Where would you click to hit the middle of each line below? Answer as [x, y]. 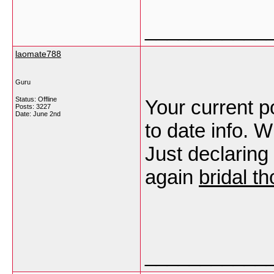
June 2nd [47, 114]
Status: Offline [36, 99]
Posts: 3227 [33, 106]
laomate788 [38, 54]
